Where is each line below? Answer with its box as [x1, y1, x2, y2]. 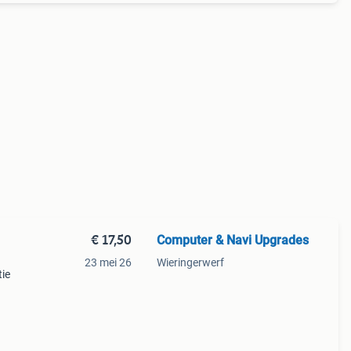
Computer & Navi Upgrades [156, 233, 309, 248]
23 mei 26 [84, 256, 132, 269]
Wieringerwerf [156, 256, 224, 269]
